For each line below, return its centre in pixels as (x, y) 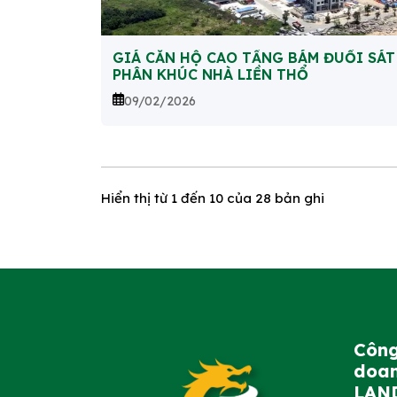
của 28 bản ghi (274, 198)
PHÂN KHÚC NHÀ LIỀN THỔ (210, 74)
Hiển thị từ (136, 198)
